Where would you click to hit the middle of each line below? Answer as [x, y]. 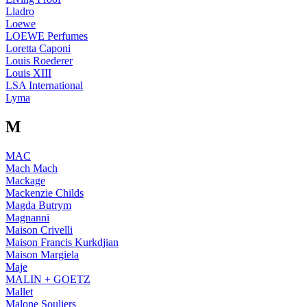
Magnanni [27, 218]
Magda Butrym [38, 206]
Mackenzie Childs [45, 193]
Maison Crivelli [39, 230]
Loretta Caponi [38, 49]
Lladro [20, 12]
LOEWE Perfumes [47, 36]
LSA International [44, 86]
